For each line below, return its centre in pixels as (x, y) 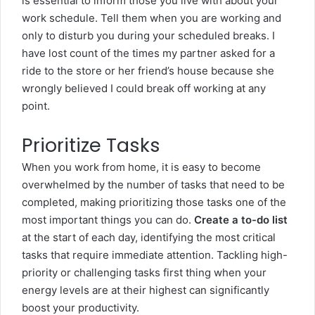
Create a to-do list (241, 220)
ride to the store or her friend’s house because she (148, 71)
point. (36, 106)
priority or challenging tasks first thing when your (144, 272)
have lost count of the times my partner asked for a (148, 53)
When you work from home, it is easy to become (141, 167)
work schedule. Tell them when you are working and (152, 18)
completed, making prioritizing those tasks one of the (154, 202)
